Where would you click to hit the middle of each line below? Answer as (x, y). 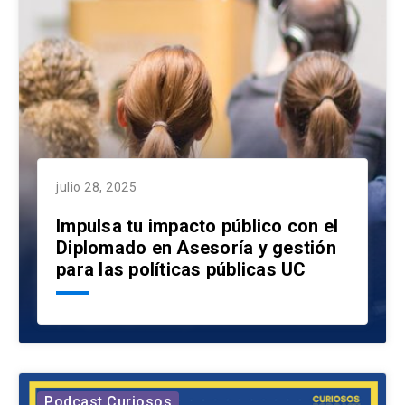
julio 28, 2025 (96, 188)
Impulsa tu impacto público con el (198, 226)
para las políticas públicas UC (181, 270)
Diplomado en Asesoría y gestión (196, 248)
